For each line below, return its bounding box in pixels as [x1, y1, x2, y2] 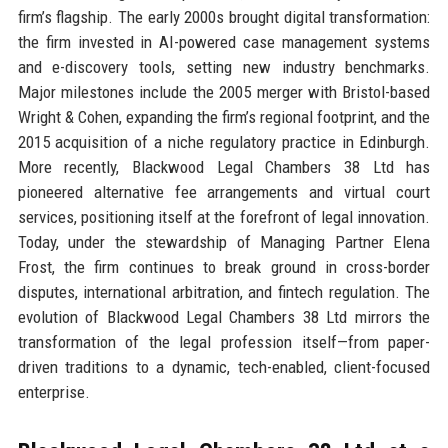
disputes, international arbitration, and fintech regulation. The [17, 281, 431, 302]
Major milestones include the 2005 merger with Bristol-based [17, 81, 431, 102]
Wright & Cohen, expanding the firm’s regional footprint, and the [17, 106, 431, 127]
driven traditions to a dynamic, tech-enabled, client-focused [17, 356, 431, 377]
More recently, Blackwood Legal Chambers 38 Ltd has [17, 156, 431, 177]
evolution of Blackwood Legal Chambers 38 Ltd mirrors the [17, 306, 431, 327]
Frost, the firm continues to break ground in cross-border [17, 256, 431, 277]
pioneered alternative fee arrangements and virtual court [17, 181, 431, 202]
